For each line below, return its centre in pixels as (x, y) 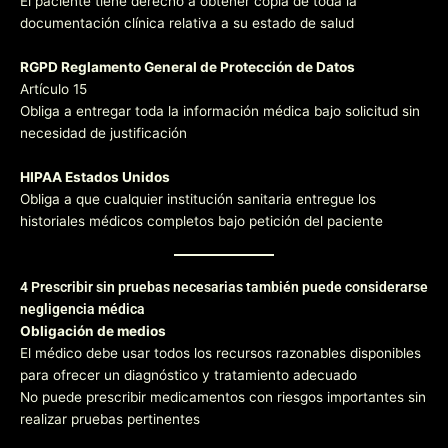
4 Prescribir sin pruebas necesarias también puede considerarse (224, 286)
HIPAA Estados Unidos (95, 177)
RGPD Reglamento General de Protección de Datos (187, 67)
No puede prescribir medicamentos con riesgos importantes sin (223, 396)
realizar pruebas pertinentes (110, 418)
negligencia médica (82, 308)
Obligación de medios (93, 330)
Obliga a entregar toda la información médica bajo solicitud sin (220, 111)
